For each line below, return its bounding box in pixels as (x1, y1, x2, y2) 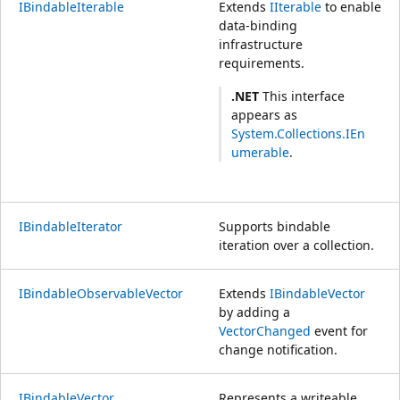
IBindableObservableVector (19, 284, 183, 302)
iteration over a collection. (219, 236, 374, 254)
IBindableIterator (19, 217, 122, 235)
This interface (259, 87, 346, 105)
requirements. (219, 54, 304, 71)
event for (311, 321, 368, 339)
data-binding (219, 16, 297, 34)
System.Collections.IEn (231, 125, 366, 143)
